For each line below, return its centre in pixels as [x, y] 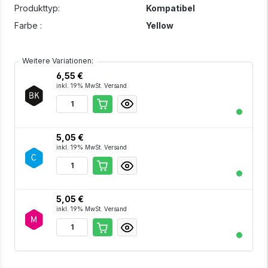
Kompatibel [170, 8]
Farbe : [28, 25]
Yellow [159, 25]
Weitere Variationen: [58, 61]
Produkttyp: [37, 8]
